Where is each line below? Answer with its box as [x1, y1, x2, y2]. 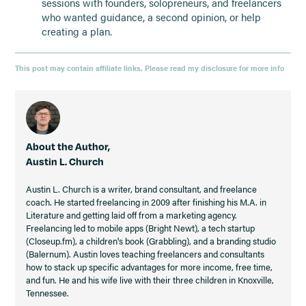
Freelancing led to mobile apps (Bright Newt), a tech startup [26, 221, 255, 235]
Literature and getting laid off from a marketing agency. [26, 208, 238, 222]
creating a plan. [41, 25, 112, 39]
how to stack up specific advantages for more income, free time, [26, 260, 273, 274]
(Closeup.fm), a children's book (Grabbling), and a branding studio [26, 234, 277, 248]
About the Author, [26, 139, 111, 153]
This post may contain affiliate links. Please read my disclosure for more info [15, 61, 285, 73]
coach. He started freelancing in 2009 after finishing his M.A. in [26, 195, 267, 209]
